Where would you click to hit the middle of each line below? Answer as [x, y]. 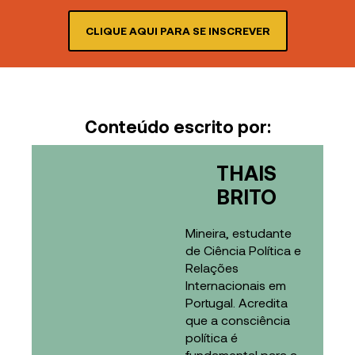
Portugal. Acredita [237, 303]
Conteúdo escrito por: [177, 126]
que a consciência [238, 320]
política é [212, 338]
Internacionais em [236, 285]
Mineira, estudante [239, 233]
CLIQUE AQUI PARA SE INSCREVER [177, 31]
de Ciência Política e [243, 250]
